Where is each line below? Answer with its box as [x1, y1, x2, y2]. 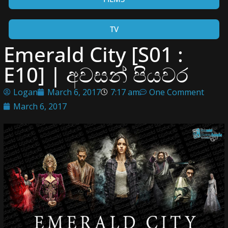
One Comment [149, 87, 204, 98]
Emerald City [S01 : [4, 40, 183, 68]
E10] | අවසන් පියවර [4, 61, 188, 89]
